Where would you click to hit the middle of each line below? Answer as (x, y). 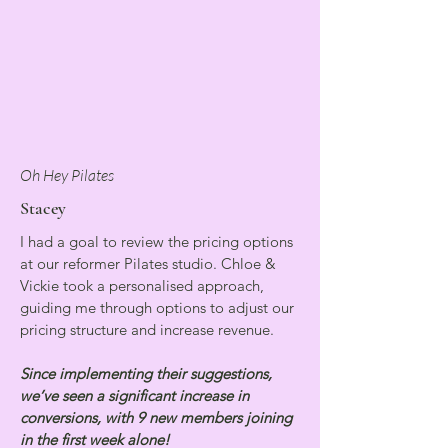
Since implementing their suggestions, (146, 373)
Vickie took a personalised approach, (142, 285)
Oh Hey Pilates (67, 175)
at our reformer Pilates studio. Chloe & (148, 263)
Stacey (43, 208)
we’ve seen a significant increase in (134, 395)
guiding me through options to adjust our (157, 307)
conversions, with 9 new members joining (156, 417)
